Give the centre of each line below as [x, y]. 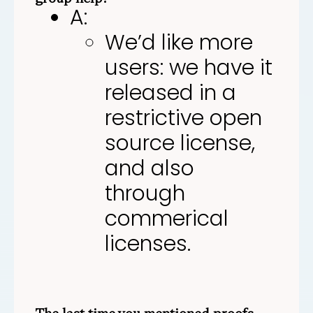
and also [150, 168]
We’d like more [179, 42]
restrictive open [183, 118]
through [145, 193]
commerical [167, 218]
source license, [180, 143]
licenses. [148, 243]
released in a [170, 93]
